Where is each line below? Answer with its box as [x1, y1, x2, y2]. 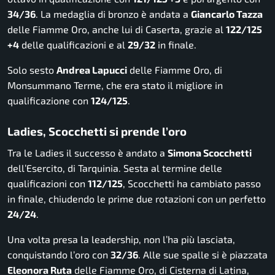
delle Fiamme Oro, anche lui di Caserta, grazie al [7, 23, 226, 35]
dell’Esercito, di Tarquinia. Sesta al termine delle [7, 162, 222, 174]
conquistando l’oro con [7, 249, 110, 261]
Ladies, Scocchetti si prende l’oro [7, 123, 187, 138]
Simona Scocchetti [168, 147, 252, 159]
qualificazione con [7, 94, 91, 106]
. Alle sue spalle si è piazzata [138, 249, 268, 261]
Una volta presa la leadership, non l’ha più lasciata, [7, 233, 235, 246]
